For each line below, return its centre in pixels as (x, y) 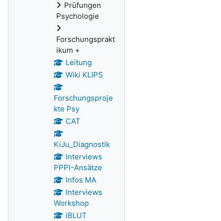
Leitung (78, 62)
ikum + (68, 50)
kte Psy (67, 109)
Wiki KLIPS (84, 75)
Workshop (71, 203)
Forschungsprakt (86, 39)
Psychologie (78, 16)
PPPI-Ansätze (78, 167)
